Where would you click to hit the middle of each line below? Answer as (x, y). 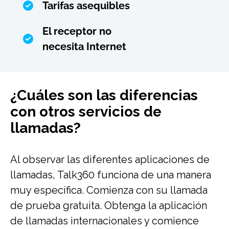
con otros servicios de (86, 111)
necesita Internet (84, 46)
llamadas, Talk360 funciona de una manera (111, 175)
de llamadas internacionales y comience (105, 221)
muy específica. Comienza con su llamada (109, 190)
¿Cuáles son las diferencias (104, 95)
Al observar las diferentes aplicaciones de (110, 159)
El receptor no (77, 31)
